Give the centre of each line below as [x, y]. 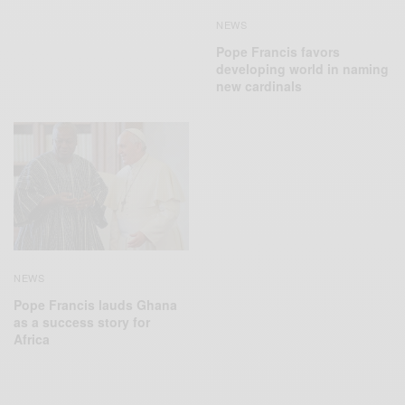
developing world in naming [302, 69]
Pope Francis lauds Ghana [95, 304]
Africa [32, 339]
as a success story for [82, 321]
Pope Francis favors [278, 52]
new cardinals [259, 86]
